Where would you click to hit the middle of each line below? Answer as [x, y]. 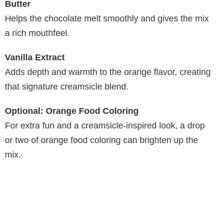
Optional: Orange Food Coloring [72, 111]
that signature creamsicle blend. [67, 87]
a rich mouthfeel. [37, 33]
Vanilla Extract [35, 58]
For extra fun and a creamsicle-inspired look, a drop [105, 126]
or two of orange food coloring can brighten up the [101, 140]
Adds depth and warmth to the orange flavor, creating [108, 72]
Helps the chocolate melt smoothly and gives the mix [107, 19]
